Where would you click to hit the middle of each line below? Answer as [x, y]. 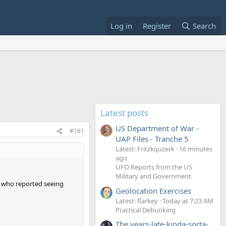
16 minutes [196, 149]
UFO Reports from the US [154, 167]
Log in [121, 26]
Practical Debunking [146, 210]
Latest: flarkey [137, 201]
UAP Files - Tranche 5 [152, 139]
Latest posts [124, 113]
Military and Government [153, 176]
